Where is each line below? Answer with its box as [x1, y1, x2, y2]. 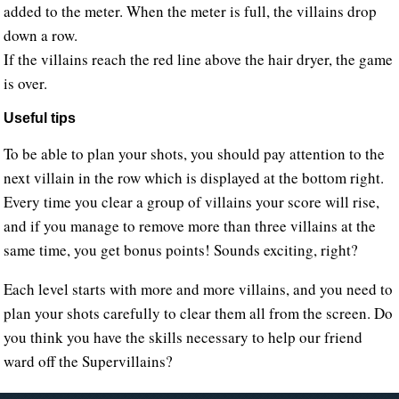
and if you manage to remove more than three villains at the [4, 216, 377, 237]
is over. [4, 73, 48, 94]
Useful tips [4, 110, 77, 126]
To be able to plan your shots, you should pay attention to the [4, 143, 386, 165]
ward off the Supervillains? [4, 351, 174, 372]
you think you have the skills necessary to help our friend [4, 327, 363, 348]
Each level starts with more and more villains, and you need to [4, 279, 394, 300]
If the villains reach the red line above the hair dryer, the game [4, 49, 394, 70]
